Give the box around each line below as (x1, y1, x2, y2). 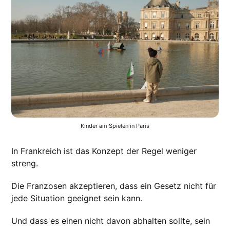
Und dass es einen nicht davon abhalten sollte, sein (11, 216, 210, 226)
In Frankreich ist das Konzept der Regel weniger (11, 146, 197, 157)
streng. (11, 158, 39, 169)
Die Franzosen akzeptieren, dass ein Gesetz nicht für (11, 181, 217, 191)
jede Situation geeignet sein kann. (11, 193, 143, 204)
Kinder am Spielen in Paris (81, 122, 149, 130)
